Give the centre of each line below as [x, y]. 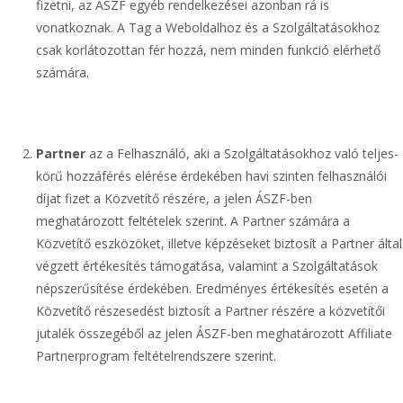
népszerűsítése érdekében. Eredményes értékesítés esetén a [212, 288]
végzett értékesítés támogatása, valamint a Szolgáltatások [207, 266]
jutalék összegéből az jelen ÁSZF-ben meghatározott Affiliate [214, 333]
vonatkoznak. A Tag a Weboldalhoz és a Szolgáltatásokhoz [208, 27]
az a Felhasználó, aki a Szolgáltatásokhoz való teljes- [244, 153]
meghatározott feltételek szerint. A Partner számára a [193, 221]
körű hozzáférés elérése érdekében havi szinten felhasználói [211, 176]
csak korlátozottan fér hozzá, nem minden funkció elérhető [208, 50]
